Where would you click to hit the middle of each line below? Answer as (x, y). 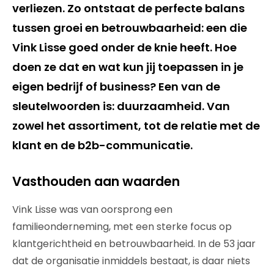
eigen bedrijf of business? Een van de (116, 87)
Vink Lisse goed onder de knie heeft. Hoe (124, 47)
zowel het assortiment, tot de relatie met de (136, 126)
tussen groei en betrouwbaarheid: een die (130, 28)
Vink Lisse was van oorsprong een (92, 209)
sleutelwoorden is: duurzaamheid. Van (121, 106)
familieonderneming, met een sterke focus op (122, 227)
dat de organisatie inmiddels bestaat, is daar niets (131, 261)
